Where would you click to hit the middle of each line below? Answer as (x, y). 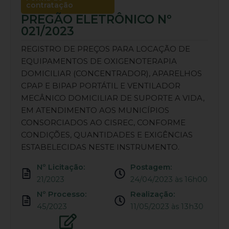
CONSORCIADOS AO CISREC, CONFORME (103, 122)
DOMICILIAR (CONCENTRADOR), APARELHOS (111, 73)
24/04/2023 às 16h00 (169, 179)
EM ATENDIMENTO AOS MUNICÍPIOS (95, 110)
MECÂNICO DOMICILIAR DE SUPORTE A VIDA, (113, 98)
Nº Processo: (62, 194)
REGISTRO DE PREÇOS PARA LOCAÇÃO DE (106, 49)
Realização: (153, 194)
